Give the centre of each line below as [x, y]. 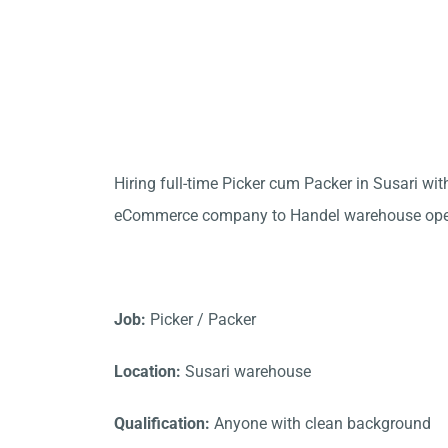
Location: [147, 371]
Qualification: [162, 423]
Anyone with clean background [320, 423]
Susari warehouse [246, 371]
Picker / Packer [201, 319]
